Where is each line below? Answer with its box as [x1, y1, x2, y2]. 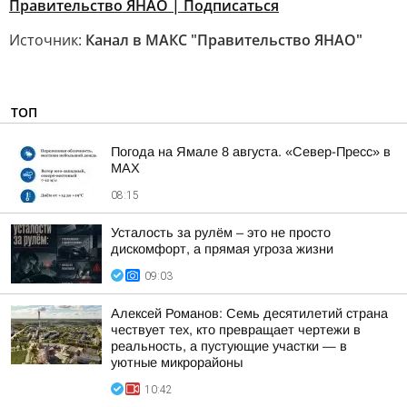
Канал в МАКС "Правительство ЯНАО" [85, 30, 362, 50]
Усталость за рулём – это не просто [111, 225, 331, 240]
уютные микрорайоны [111, 355, 243, 370]
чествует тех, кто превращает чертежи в [111, 323, 361, 337]
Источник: [9, 30, 85, 50]
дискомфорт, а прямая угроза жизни [111, 242, 333, 256]
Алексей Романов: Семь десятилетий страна [111, 306, 388, 321]
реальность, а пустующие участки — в [111, 339, 347, 353]
